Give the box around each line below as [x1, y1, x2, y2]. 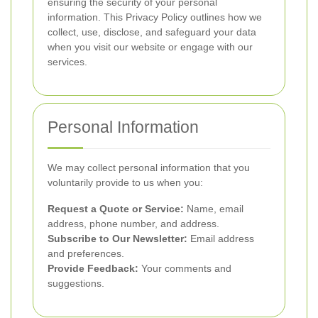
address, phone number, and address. [48, 218, 219, 229]
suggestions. [48, 278, 104, 289]
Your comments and [138, 263, 231, 274]
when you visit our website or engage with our [48, 41, 253, 53]
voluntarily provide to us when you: [48, 177, 203, 188]
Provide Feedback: [48, 263, 138, 274]
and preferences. [48, 248, 124, 259]
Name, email [184, 203, 243, 214]
